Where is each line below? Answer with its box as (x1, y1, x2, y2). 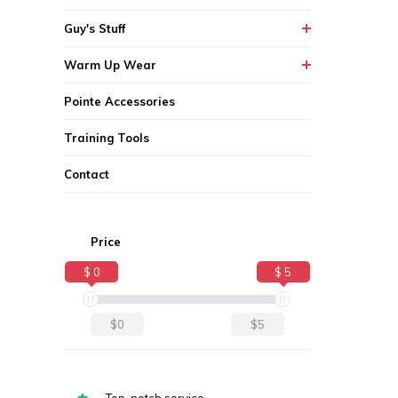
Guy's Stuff (64, 21, 125, 36)
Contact (64, 167, 109, 181)
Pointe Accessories (64, 94, 175, 108)
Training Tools (64, 131, 149, 145)
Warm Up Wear (64, 58, 156, 72)
